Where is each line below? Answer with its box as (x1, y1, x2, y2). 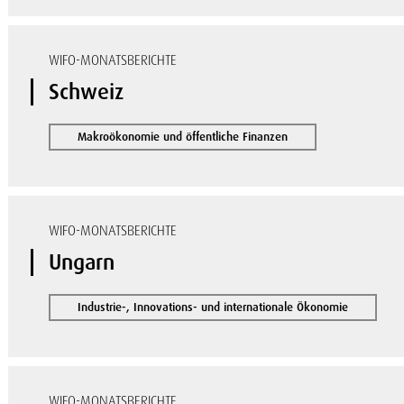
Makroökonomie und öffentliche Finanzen (78, 129, 289, 144)
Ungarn (49, 248, 115, 276)
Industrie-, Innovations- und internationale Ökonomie (78, 299, 349, 315)
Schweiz (49, 78, 124, 106)
